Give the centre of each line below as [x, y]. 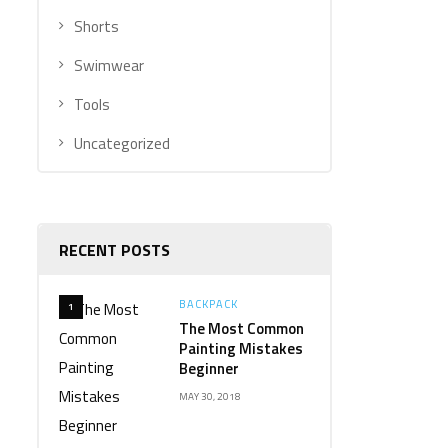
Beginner [209, 368]
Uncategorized [122, 143]
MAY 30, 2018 [210, 396]
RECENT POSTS [114, 249]
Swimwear [109, 65]
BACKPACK [208, 303]
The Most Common [241, 328]
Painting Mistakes [241, 348]
